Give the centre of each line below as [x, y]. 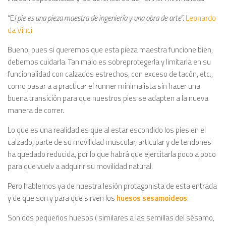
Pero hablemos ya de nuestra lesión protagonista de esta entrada [112, 186]
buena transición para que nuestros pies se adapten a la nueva [108, 98]
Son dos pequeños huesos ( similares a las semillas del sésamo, [111, 218]
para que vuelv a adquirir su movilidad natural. [80, 166]
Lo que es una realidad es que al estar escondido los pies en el [107, 130]
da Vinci [21, 30]
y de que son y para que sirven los [62, 198]
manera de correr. [36, 110]
